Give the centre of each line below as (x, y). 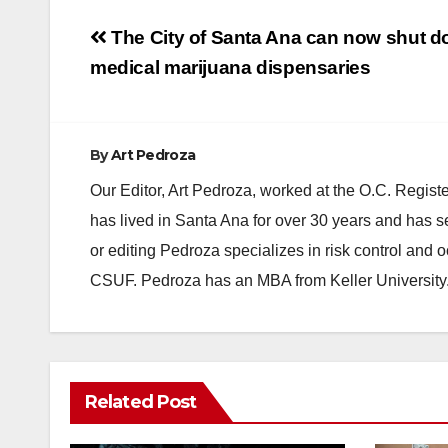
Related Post (141, 401)
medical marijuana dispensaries (230, 67)
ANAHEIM (119, 369)
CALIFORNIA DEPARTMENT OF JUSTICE (193, 399)
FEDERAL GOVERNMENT (210, 429)
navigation (170, 74)
